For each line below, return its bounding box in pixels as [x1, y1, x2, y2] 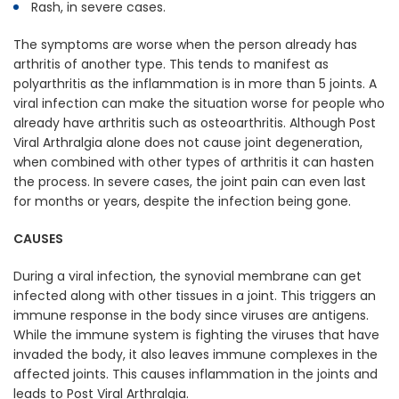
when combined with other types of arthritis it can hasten [13, 153, 374, 172]
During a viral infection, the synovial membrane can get [13, 267, 362, 286]
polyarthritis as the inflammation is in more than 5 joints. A [13, 75, 377, 94]
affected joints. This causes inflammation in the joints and [13, 365, 378, 384]
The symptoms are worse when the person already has [13, 36, 357, 54]
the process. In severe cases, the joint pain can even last [13, 173, 366, 191]
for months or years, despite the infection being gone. [13, 192, 351, 211]
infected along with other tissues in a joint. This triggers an [13, 287, 376, 305]
